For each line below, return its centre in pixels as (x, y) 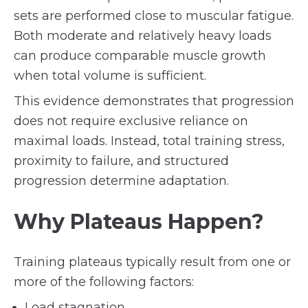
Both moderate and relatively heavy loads (143, 36)
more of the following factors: (104, 282)
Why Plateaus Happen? (139, 222)
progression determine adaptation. (121, 181)
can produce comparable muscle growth (140, 56)
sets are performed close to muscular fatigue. (154, 16)
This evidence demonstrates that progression (154, 101)
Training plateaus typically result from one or (152, 262)
